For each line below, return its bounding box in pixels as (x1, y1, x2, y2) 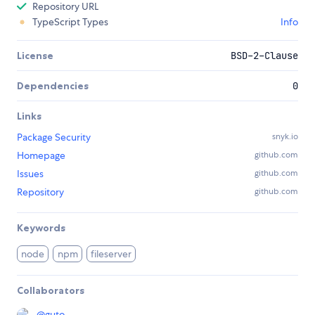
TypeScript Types (32, 15, 108, 29)
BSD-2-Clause (231, 49, 298, 63)
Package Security (17, 131, 91, 144)
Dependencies (17, 79, 89, 93)
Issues (17, 167, 44, 181)
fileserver (91, 247, 132, 261)
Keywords (17, 221, 65, 235)
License (17, 49, 53, 63)
